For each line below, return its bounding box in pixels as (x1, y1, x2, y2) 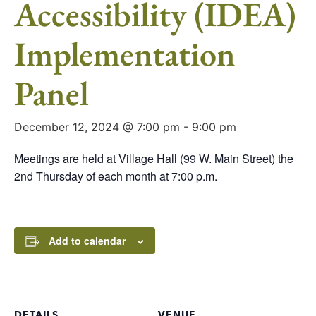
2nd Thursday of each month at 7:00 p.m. (14, 168, 217, 185)
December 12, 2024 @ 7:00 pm (14, 120, 180, 135)
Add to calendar (49, 233, 126, 248)
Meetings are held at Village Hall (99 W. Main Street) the (14, 150, 293, 167)
